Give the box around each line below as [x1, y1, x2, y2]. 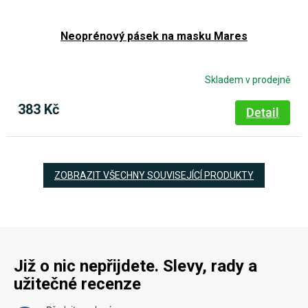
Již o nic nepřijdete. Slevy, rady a [14, 256, 257, 276]
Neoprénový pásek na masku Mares [60, 29, 247, 43]
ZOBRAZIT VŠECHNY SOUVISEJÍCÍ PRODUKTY [54, 169, 254, 181]
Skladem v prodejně [205, 74, 290, 86]
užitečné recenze [14, 274, 141, 294]
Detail [246, 104, 279, 120]
